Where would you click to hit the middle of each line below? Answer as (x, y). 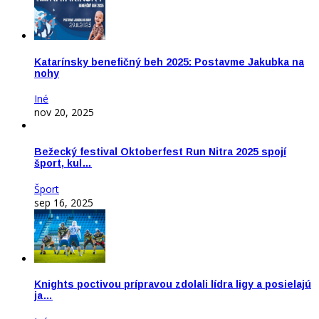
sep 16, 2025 (64, 202)
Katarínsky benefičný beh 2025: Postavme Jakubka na (169, 62)
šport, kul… (63, 163)
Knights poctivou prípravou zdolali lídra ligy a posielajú (173, 284)
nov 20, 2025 (64, 113)
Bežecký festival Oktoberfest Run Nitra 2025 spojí (160, 151)
